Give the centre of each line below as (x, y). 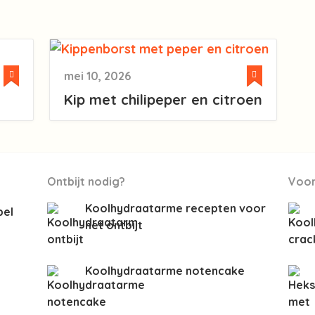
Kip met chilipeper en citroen (163, 100)
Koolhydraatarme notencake (165, 271)
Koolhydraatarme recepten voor (176, 208)
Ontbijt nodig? (86, 182)
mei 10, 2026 (97, 76)
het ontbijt (114, 225)
